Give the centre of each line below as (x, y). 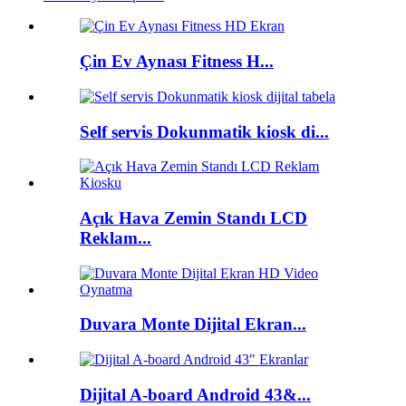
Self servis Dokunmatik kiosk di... (204, 131)
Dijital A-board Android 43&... (195, 394)
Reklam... (116, 238)
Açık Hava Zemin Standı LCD (193, 218)
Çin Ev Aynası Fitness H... (177, 62)
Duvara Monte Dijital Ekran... (193, 324)
